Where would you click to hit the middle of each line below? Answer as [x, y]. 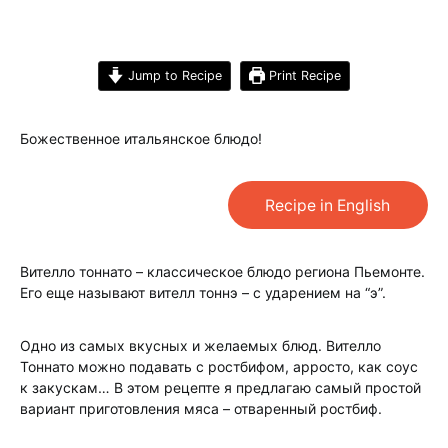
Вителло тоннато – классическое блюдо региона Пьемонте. [222, 271]
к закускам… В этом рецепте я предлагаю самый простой [220, 387]
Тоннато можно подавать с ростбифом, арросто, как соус [219, 366]
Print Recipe [302, 75]
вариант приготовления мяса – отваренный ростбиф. [201, 408]
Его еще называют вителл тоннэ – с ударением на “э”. [203, 292]
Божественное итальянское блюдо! [141, 138]
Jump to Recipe [172, 75]
